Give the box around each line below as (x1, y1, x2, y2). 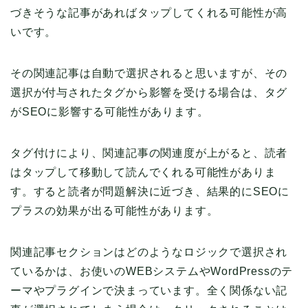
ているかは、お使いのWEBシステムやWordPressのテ (10, 265, 294, 278)
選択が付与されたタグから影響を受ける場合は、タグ (10, 87, 288, 99)
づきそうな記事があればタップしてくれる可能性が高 (10, 7, 288, 19)
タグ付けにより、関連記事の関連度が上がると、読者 (10, 147, 288, 159)
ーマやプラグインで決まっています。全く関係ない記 (10, 285, 288, 297)
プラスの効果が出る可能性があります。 (10, 205, 219, 217)
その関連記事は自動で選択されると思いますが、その (10, 67, 288, 80)
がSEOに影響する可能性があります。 (10, 106, 209, 118)
